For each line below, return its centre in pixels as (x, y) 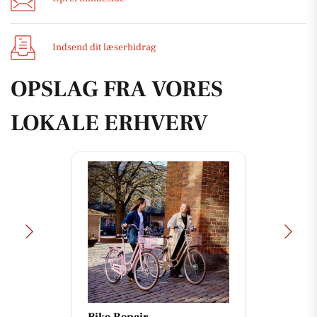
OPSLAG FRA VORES (117, 89)
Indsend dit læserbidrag (104, 48)
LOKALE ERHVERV (109, 123)
